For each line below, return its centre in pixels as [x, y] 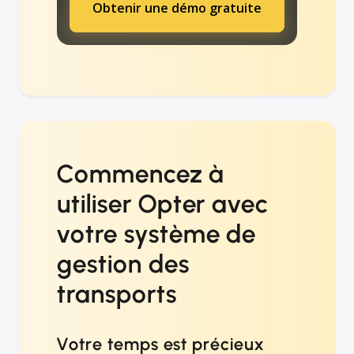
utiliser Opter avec [163, 204]
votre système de [157, 234]
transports [117, 294]
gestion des [123, 264]
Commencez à [141, 174]
